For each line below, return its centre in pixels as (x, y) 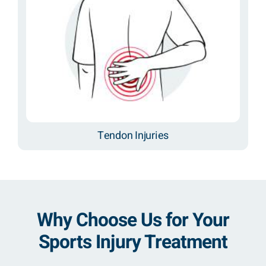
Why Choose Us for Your (133, 220)
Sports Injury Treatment (133, 242)
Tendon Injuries (133, 135)
